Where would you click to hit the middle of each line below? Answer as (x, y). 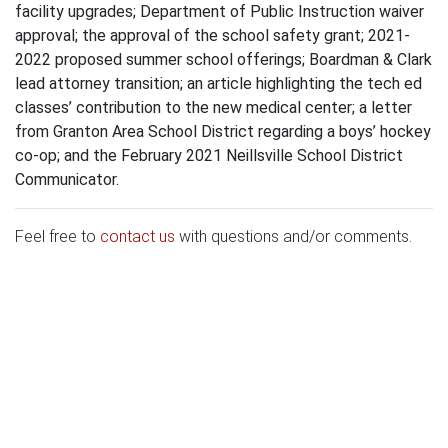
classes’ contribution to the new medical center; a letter (213, 108)
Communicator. (67, 180)
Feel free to (57, 237)
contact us (137, 237)
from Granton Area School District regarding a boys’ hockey (223, 132)
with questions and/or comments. (293, 237)
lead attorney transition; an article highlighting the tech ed (218, 84)
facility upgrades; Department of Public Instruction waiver (219, 12)
